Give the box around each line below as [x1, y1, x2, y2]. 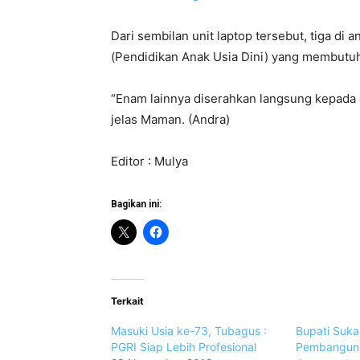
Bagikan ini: [111, 198, 162, 211]
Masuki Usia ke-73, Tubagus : [111, 324, 267, 338]
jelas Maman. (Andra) [111, 112, 230, 128]
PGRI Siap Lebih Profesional [111, 340, 256, 354]
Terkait [111, 295, 144, 308]
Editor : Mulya [111, 153, 188, 170]
